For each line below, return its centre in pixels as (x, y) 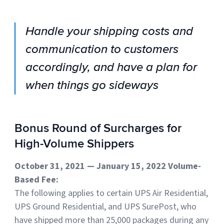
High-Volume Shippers (74, 144)
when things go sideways (92, 85)
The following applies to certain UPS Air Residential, (111, 193)
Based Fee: (37, 180)
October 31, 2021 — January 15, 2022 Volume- (108, 166)
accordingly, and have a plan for (111, 67)
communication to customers (102, 49)
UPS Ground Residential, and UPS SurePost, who (106, 207)
